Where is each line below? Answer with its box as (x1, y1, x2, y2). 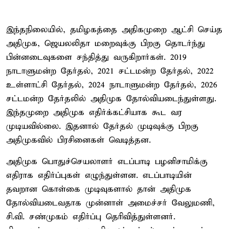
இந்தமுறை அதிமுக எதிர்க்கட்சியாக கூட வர (6, 107, 182, 118)
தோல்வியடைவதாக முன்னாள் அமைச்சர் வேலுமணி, (6, 197, 215, 209)
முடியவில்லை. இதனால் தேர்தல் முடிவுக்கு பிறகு (6, 121, 198, 132)
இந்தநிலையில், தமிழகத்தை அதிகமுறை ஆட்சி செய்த (6, 24, 222, 35)
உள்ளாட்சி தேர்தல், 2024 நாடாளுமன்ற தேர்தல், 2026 (6, 79, 217, 90)
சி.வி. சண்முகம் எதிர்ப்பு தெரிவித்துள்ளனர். (6, 211, 175, 222)
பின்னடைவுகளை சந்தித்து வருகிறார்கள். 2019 (6, 52, 187, 63)
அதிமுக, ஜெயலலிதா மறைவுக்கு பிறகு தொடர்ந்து (6, 38, 205, 49)
